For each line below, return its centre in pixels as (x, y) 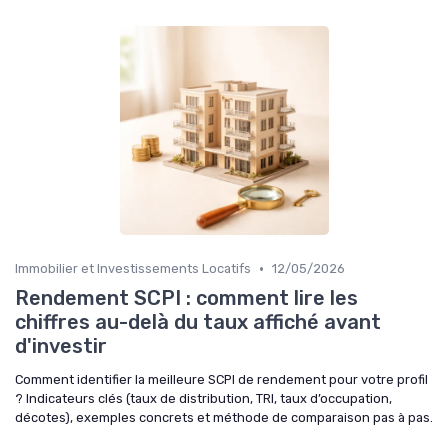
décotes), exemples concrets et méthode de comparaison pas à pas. (224, 418)
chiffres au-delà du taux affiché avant (198, 322)
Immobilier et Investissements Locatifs (133, 269)
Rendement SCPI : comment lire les (186, 298)
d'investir (61, 346)
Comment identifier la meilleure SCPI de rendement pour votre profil (221, 380)
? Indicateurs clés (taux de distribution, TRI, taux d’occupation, (203, 399)
